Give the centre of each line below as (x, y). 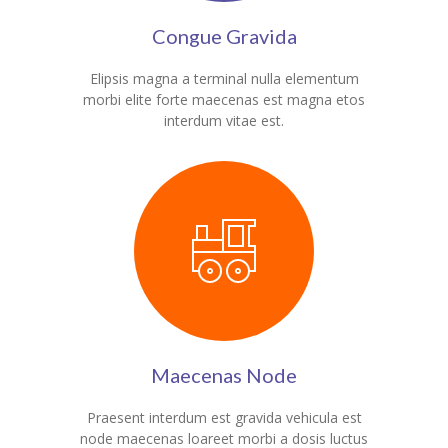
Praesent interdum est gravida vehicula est (224, 418)
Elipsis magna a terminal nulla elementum (224, 79)
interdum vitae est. (224, 121)
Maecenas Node (224, 375)
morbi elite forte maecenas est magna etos (224, 100)
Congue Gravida (224, 36)
